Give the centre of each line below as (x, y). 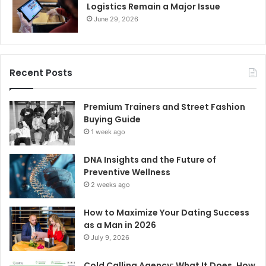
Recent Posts (41, 72)
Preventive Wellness (127, 172)
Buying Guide (112, 119)
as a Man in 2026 (120, 225)
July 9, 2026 (110, 237)
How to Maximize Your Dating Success (167, 212)
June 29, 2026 (116, 19)
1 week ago (108, 132)
